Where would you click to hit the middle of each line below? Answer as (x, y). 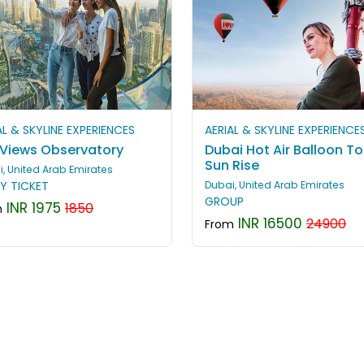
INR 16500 (268, 223)
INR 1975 (32, 208)
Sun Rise (232, 165)
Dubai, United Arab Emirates (275, 184)
